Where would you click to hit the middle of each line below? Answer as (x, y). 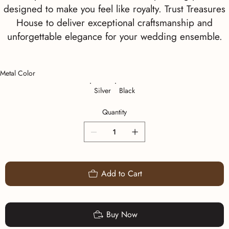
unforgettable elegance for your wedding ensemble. (114, 37)
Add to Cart (122, 174)
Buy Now (122, 215)
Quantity (114, 112)
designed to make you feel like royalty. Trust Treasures (114, 9)
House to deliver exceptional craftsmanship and (114, 23)
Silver (102, 91)
